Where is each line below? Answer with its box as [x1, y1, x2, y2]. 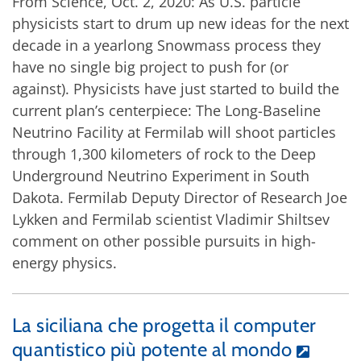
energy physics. [12, 252, 117, 272]
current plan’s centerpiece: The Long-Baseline [12, 100, 321, 120]
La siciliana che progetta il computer [12, 313, 317, 337]
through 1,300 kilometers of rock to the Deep [12, 143, 316, 164]
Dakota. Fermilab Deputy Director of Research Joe [12, 187, 347, 207]
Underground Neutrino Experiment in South [12, 165, 309, 185]
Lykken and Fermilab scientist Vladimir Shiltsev [12, 209, 330, 229]
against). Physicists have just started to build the [12, 78, 339, 98]
